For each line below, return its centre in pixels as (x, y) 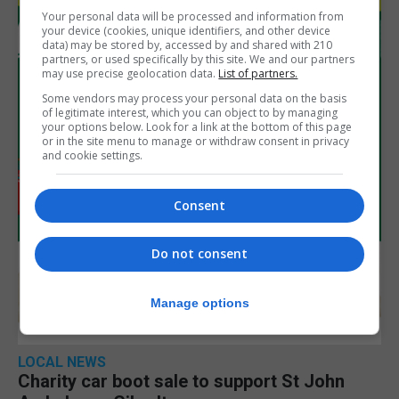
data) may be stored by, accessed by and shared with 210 (187, 45)
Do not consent (199, 254)
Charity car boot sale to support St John (181, 381)
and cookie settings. (93, 155)
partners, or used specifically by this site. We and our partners (199, 59)
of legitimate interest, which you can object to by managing (190, 113)
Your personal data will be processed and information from (193, 16)
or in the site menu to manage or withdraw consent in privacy (196, 141)
